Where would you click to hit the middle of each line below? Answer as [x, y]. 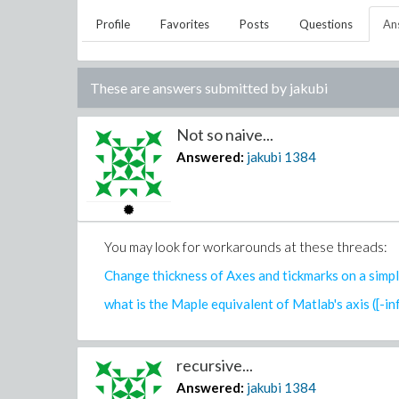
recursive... [215, 365]
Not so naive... [225, 134]
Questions [326, 24]
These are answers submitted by [190, 88]
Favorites [185, 24]
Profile [113, 24]
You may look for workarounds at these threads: [246, 247]
